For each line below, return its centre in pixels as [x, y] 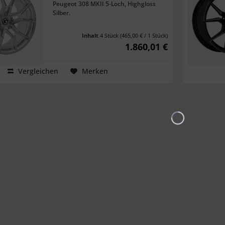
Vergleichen [37, 71]
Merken [95, 71]
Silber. [62, 13]
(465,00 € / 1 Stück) [144, 36]
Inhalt [91, 36]
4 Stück [110, 36]
